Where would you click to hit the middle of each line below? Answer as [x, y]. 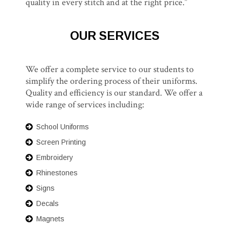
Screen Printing [61, 142]
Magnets [50, 219]
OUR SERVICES [114, 36]
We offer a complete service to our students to [110, 69]
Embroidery [55, 157]
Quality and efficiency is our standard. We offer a [114, 93]
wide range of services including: [85, 105]
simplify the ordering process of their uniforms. [111, 81]
